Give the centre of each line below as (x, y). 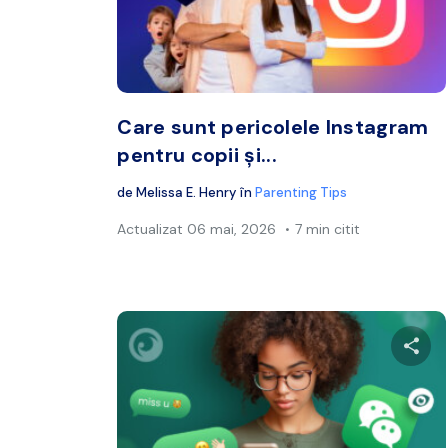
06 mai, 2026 (230, 228)
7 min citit (328, 228)
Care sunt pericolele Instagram (273, 126)
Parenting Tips (301, 192)
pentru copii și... (197, 154)
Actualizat (150, 228)
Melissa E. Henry (186, 192)
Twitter (424, 71)
